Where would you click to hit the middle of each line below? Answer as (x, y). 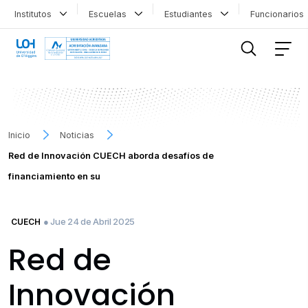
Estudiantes (191, 14)
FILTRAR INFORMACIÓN (65, 22)
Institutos (35, 14)
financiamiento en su (54, 176)
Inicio (19, 135)
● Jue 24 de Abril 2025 (89, 221)
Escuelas (111, 14)
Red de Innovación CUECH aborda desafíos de (111, 155)
